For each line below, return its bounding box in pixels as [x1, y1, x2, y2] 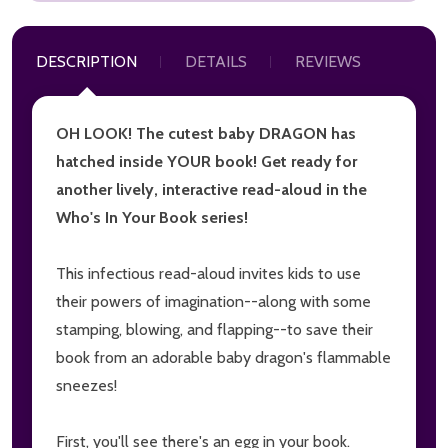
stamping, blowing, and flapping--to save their [56, 319, 373, 339]
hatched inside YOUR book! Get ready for [56, 151, 357, 171]
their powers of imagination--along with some [56, 291, 371, 311]
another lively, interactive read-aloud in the [56, 179, 367, 199]
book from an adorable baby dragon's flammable [56, 347, 391, 367]
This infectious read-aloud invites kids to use [56, 263, 361, 283]
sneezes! [56, 375, 117, 395]
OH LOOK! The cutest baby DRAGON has [56, 123, 356, 143]
